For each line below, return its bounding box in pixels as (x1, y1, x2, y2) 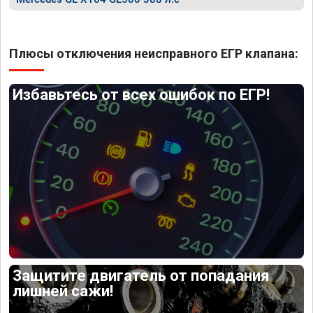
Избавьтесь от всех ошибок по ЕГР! (13, 86, 270, 103)
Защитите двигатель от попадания (13, 266, 270, 284)
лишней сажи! (13, 282, 114, 300)
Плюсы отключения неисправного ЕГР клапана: (9, 46, 298, 61)
